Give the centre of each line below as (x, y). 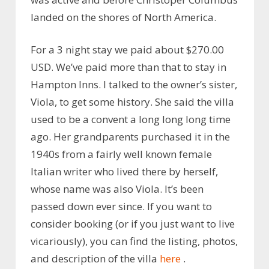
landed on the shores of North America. (123, 17)
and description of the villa (95, 259)
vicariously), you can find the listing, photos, (134, 241)
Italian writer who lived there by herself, (124, 172)
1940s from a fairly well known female (121, 154)
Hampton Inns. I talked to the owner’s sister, (134, 85)
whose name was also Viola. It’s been (117, 189)
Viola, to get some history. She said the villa (132, 102)
